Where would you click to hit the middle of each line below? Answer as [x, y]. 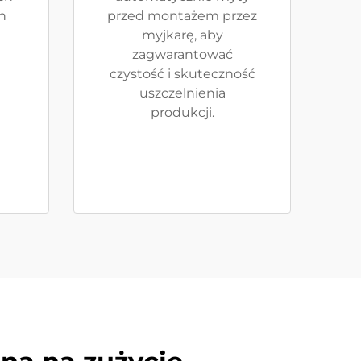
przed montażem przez [182, 16]
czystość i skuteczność [182, 74]
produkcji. [182, 112]
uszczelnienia [182, 93]
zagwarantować [182, 54]
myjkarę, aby [182, 35]
